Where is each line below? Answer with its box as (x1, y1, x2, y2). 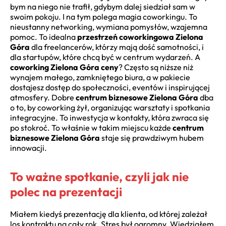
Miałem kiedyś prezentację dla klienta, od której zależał (10, 209, 207, 219)
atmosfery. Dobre (10, 92, 76, 102)
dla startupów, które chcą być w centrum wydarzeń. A (10, 51, 200, 62)
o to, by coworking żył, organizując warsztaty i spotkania (10, 102, 210, 112)
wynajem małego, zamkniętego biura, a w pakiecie (10, 72, 190, 82)
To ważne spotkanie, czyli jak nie (10, 168, 189, 184)
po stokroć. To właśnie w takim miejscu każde (10, 122, 173, 133)
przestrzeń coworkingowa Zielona (77, 31, 203, 42)
